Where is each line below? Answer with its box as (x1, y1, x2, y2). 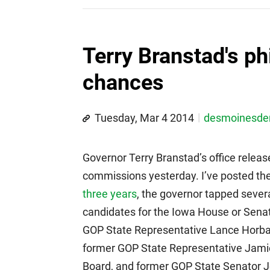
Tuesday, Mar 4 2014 (95, 111, 194, 124)
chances (83, 70, 164, 95)
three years (83, 187, 137, 200)
